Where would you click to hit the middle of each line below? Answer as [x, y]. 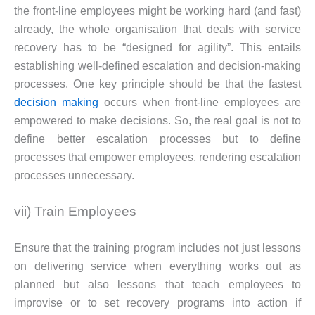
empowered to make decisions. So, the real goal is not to [157, 120]
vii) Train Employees [75, 212]
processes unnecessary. [74, 175]
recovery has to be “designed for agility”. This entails [157, 47]
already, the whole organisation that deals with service [157, 29]
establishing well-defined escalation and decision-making [157, 65]
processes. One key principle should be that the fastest [157, 84]
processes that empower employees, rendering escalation [157, 157]
